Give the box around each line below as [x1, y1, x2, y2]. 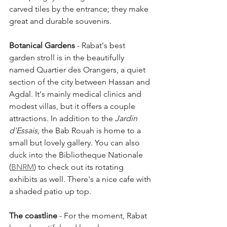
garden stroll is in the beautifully [9, 52, 126, 62]
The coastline [9, 210, 57, 220]
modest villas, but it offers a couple [9, 101, 137, 111]
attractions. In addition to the [9, 113, 115, 123]
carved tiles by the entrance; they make [9, 4, 150, 14]
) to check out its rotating [34, 162, 126, 172]
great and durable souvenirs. [9, 16, 111, 26]
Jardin [115, 113, 139, 123]
